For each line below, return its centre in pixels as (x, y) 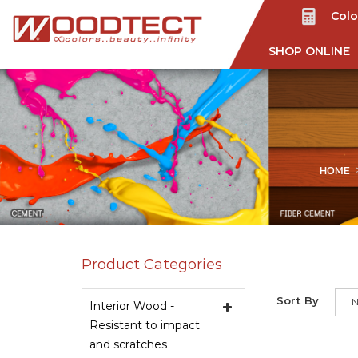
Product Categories (152, 264)
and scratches (128, 344)
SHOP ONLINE (309, 52)
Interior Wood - (132, 306)
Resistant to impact (145, 325)
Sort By (298, 301)
